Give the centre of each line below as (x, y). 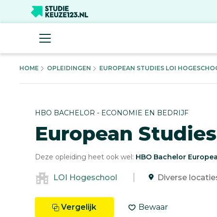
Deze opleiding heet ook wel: (85, 157)
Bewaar (153, 207)
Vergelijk (79, 207)
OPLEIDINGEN (69, 68)
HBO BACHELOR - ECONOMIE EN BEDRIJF (112, 113)
